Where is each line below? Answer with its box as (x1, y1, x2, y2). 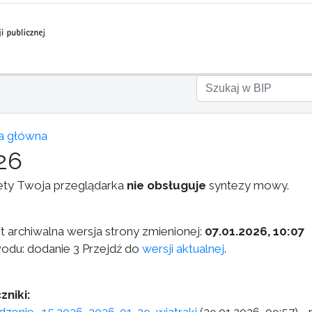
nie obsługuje (127, 178, 206, 192)
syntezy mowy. (206, 178, 289, 192)
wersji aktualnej (142, 242, 224, 256)
